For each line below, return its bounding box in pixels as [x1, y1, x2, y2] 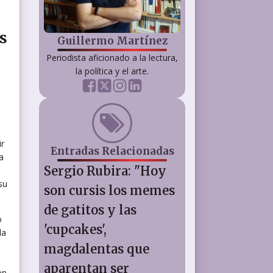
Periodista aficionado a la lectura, [46, 51, 178, 63]
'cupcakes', [44, 221, 107, 237]
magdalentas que [44, 241, 149, 257]
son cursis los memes [44, 182, 175, 198]
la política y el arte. [76, 65, 149, 77]
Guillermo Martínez [57, 34, 168, 48]
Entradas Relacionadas [50, 144, 174, 158]
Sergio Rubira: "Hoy [44, 163, 166, 179]
